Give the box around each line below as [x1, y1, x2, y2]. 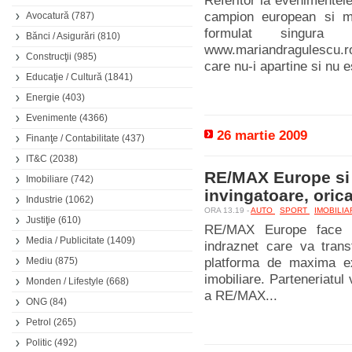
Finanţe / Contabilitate [26, 133, 119, 144]
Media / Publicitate [26, 235, 104, 246]
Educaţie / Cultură [26, 71, 102, 82]
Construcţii [26, 51, 71, 62]
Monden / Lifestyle [26, 276, 104, 287]
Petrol [26, 317, 51, 328]
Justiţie [26, 214, 56, 225]
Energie [26, 92, 60, 103]
